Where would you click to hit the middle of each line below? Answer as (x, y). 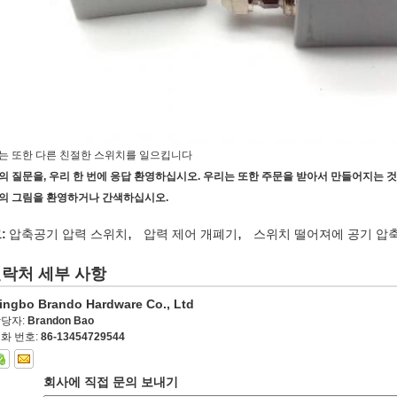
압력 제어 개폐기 (191, 234)
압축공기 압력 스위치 (68, 234)
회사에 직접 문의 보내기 (111, 382)
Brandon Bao (61, 321)
